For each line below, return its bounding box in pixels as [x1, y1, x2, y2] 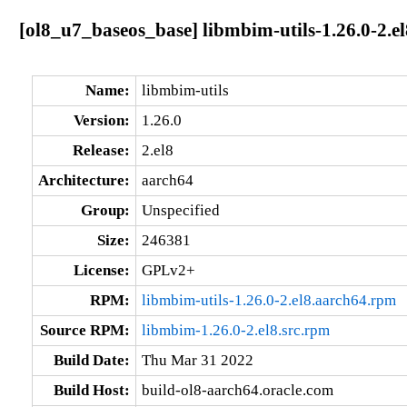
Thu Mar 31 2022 [141, 351, 253, 369]
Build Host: [53, 381, 130, 399]
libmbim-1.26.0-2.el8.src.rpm [141, 321, 330, 339]
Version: [73, 111, 130, 129]
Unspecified [141, 201, 220, 219]
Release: [72, 141, 130, 159]
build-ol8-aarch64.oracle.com [141, 381, 333, 399]
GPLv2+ [141, 261, 195, 279]
